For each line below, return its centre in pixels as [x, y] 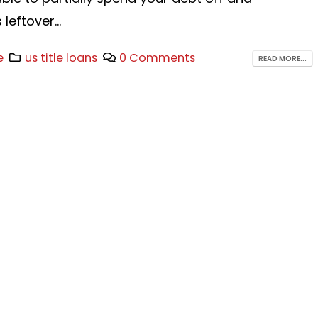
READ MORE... [283, 59]
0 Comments [157, 58]
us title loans [61, 58]
